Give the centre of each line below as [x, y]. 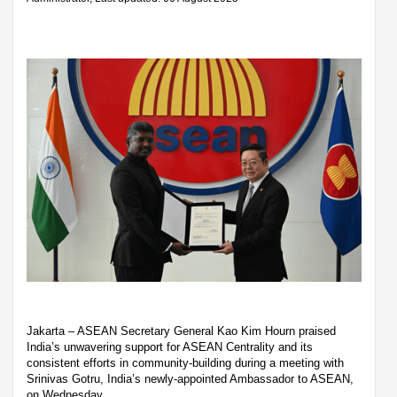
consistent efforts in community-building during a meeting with [185, 362]
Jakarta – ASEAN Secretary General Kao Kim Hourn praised [181, 331]
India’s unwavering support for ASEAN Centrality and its [170, 346]
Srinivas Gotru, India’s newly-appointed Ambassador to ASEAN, [190, 378]
